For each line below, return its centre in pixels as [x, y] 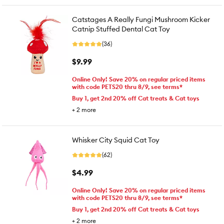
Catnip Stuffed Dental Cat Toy [121, 29]
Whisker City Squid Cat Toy [116, 140]
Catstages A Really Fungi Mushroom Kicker [141, 19]
